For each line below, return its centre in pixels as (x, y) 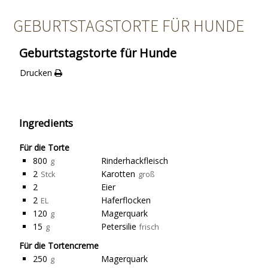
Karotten (118, 174)
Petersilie (119, 226)
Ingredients (46, 123)
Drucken (36, 73)
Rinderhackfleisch (135, 161)
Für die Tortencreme (59, 246)
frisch (150, 227)
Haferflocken (126, 200)
